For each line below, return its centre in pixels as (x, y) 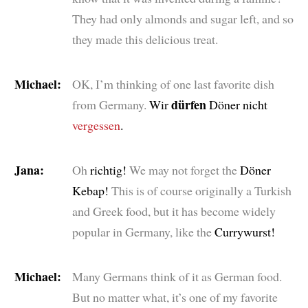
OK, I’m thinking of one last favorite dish (173, 84)
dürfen (188, 104)
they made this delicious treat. (145, 39)
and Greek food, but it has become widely (174, 211)
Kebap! (91, 190)
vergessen (96, 125)
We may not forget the (183, 169)
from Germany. (109, 104)
